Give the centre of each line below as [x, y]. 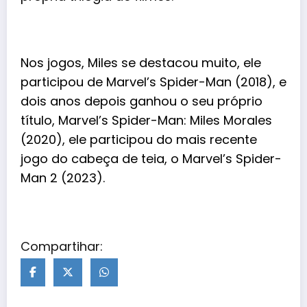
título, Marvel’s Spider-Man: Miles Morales [146, 120]
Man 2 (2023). [64, 178]
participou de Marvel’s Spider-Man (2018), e [153, 82]
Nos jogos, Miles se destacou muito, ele [141, 63]
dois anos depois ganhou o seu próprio [142, 101]
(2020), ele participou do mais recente [139, 139]
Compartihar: [62, 247]
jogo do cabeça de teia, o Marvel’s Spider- [151, 159]
